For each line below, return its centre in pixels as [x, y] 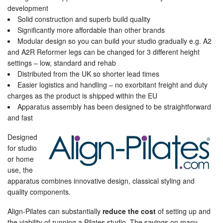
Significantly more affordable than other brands [91, 30]
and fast [20, 117]
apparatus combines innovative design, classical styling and [101, 181]
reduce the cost [129, 211]
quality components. [39, 192]
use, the [20, 170]
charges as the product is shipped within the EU [82, 96]
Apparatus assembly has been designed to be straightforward [114, 107]
